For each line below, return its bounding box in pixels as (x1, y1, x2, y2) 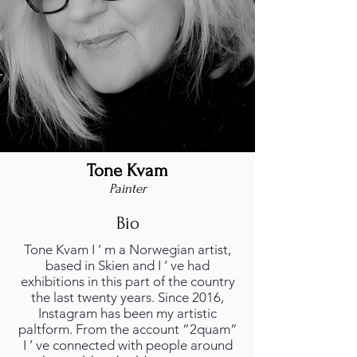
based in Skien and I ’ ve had (45, 257, 210, 273)
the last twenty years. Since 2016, (31, 289, 224, 305)
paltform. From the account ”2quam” (18, 321, 237, 337)
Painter (108, 181, 147, 196)
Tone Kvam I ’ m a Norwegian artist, (24, 241, 231, 257)
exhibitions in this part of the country (20, 273, 235, 289)
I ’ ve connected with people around (22, 337, 233, 353)
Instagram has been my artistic (38, 305, 217, 321)
